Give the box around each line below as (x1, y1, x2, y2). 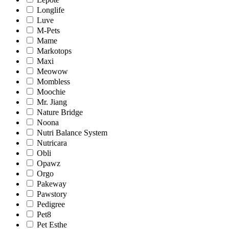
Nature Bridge (37, 108, 83, 117)
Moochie (37, 87, 65, 97)
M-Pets (37, 26, 60, 35)
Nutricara (37, 139, 67, 148)
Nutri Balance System (37, 128, 107, 138)
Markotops (37, 47, 72, 56)
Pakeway (37, 179, 66, 189)
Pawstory (37, 190, 67, 199)
